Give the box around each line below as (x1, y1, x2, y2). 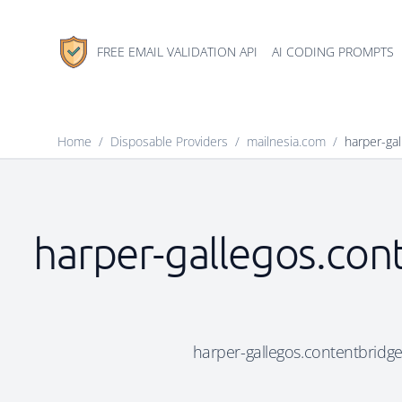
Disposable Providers (110, 133, 228, 150)
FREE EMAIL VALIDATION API (97, 43, 258, 60)
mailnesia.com (247, 133, 326, 150)
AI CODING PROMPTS (272, 43, 394, 60)
